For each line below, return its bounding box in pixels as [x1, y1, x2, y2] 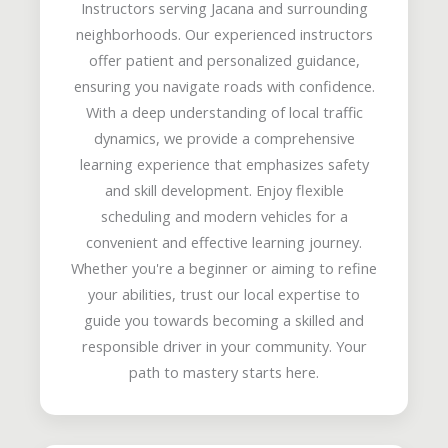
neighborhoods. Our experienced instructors [75, 23, 373, 44]
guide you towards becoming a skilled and [84, 309, 364, 330]
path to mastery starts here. [129, 361, 319, 382]
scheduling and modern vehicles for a [100, 205, 348, 226]
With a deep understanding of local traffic [85, 101, 363, 122]
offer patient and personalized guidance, [88, 49, 360, 70]
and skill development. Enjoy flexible [104, 179, 344, 200]
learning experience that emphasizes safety [79, 153, 369, 174]
